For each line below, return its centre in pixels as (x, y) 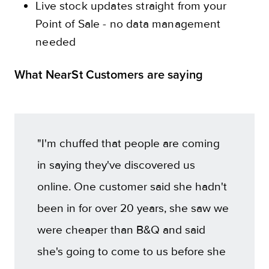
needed (56, 42)
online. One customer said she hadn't (132, 186)
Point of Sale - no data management (128, 24)
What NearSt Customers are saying (109, 75)
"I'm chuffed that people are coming (129, 143)
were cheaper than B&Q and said (122, 230)
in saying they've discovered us (116, 165)
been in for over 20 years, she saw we (133, 208)
